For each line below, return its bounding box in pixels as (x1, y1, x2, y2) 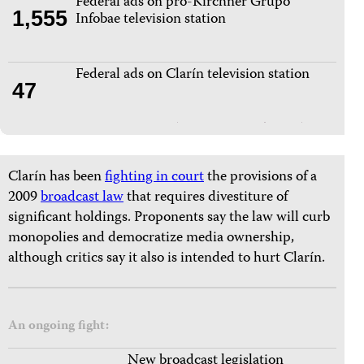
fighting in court (105, 166, 204, 190)
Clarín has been (8, 166, 105, 190)
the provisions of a (204, 166, 317, 190)
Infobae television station (76, 8, 226, 32)
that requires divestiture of (123, 186, 288, 210)
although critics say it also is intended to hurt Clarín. (8, 247, 325, 271)
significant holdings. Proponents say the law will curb (8, 206, 330, 231)
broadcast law (41, 186, 123, 210)
